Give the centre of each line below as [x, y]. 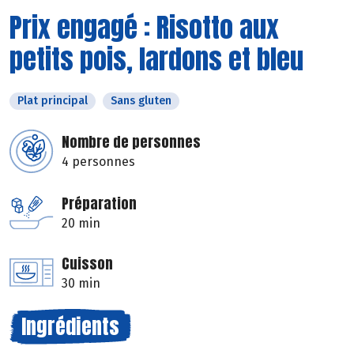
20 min [81, 223]
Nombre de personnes [131, 141]
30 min [81, 283]
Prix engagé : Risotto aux [144, 27]
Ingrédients [70, 326]
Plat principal [53, 100]
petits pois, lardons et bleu [156, 58]
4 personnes [98, 161]
